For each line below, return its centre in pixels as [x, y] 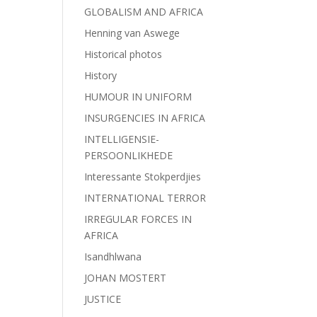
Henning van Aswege [132, 33]
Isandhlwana [113, 257]
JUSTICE [103, 299]
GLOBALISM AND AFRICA [144, 12]
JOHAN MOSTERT [126, 278]
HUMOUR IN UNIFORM [138, 97]
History [101, 75]
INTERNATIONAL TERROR [145, 198]
